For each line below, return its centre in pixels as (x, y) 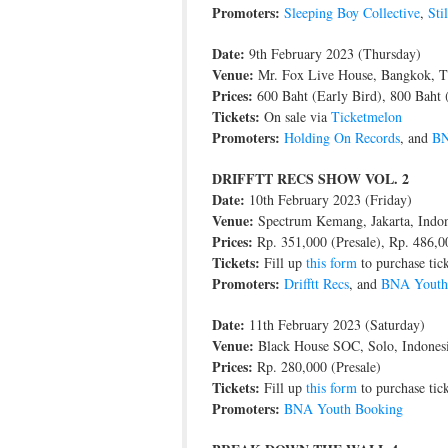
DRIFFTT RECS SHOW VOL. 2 (310, 178)
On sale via (295, 116)
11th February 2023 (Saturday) (335, 324)
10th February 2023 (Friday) (328, 199)
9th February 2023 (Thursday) (333, 53)
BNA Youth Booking (343, 408)
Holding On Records (342, 137)
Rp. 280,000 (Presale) (317, 366)
